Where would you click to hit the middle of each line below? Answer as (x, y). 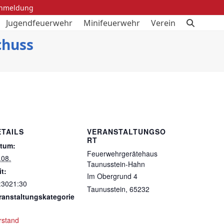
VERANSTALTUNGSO (126, 131)
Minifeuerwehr (112, 23)
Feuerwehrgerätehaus (122, 153)
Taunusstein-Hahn (116, 164)
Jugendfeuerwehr (39, 23)
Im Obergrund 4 (112, 176)
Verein (163, 23)
